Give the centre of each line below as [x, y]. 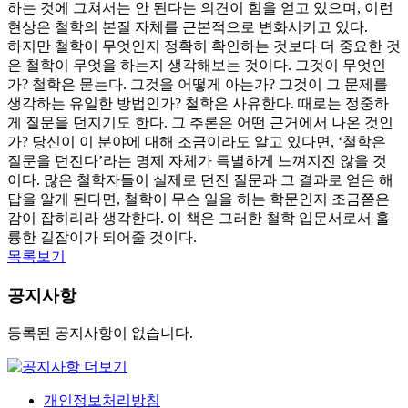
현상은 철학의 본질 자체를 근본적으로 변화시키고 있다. [188, 26]
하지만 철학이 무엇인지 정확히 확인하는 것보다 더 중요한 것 [204, 46]
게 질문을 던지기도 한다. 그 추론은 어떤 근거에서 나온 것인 [200, 122]
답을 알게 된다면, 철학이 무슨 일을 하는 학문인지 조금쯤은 [199, 199]
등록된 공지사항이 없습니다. [100, 333]
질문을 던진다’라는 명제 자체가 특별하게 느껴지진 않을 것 [197, 160]
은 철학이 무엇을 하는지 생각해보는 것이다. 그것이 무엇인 [197, 65]
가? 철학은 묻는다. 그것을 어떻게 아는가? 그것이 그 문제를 [198, 84]
